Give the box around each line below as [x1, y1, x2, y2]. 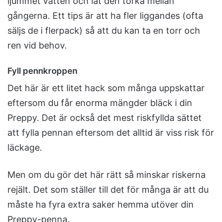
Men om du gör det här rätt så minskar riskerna [7, 169, 206, 180]
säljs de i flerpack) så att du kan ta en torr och [7, 25, 200, 36]
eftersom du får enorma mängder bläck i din [7, 98, 192, 109]
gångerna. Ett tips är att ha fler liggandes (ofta [7, 10, 203, 21]
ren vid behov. [7, 40, 67, 51]
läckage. [7, 142, 42, 153]
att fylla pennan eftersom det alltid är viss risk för [7, 127, 214, 138]
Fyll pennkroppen [7, 65, 77, 76]
